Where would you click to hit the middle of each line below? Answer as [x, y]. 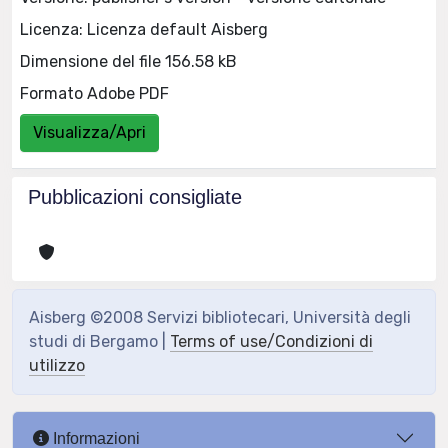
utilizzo [57, 365]
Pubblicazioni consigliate [135, 197]
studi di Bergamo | [99, 341]
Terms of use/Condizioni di [271, 341]
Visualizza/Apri [89, 132]
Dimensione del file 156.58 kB [128, 61]
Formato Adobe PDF [94, 93]
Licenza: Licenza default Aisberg [144, 29]
